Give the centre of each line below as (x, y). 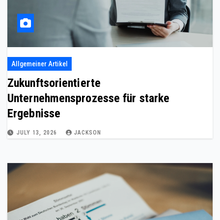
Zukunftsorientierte (54, 83)
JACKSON (88, 132)
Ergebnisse (34, 113)
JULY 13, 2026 (38, 132)
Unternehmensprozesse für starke (89, 98)
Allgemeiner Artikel (40, 64)
